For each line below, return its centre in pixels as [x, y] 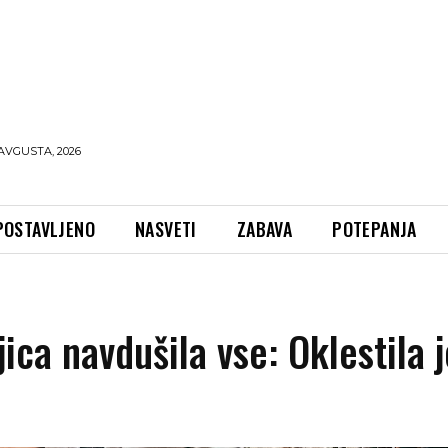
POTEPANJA [374, 228]
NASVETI [166, 228]
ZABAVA [264, 228]
